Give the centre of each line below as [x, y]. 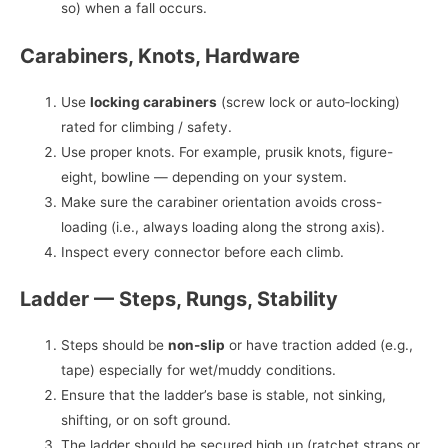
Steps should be [115, 345]
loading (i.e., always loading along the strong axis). [223, 226]
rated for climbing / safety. [147, 126]
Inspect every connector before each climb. [203, 251]
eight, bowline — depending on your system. [204, 176]
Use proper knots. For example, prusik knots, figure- [227, 151]
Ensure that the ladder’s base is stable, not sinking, [224, 395]
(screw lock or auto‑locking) [309, 101]
